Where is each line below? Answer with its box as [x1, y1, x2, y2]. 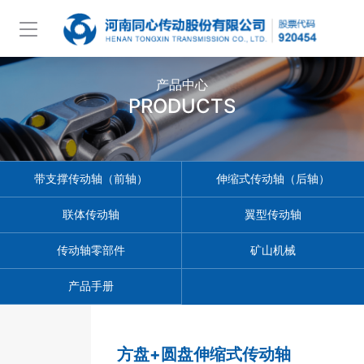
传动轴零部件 [56, 243, 125, 258]
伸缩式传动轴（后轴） [216, 171, 330, 186]
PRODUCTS [128, 94, 236, 118]
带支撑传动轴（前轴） [33, 171, 148, 186]
